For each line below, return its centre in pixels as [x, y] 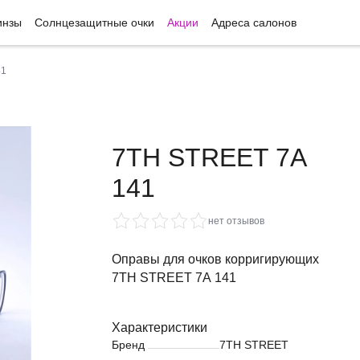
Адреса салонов [254, 22]
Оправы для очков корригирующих [215, 259]
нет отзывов [236, 221]
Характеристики [160, 327]
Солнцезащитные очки [94, 22]
